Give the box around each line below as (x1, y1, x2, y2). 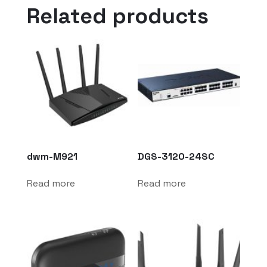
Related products (26, 2, 209, 30)
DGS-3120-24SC (138, 150, 215, 163)
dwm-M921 (26, 150, 77, 163)
